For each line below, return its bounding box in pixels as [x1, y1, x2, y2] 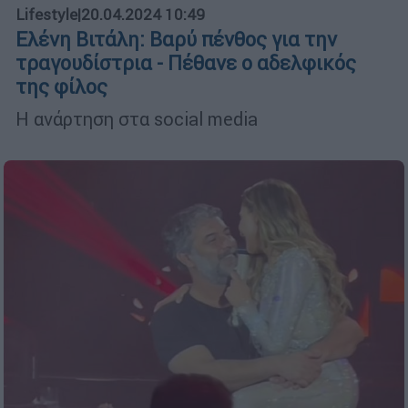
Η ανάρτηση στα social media [15, 107, 258, 131]
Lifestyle [15, 5, 77, 25]
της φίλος [15, 75, 107, 100]
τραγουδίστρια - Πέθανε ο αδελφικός [15, 51, 356, 76]
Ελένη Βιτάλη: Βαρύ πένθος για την [15, 27, 337, 53]
